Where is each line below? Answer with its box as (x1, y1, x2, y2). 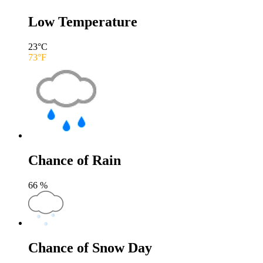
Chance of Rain (28, 152, 121, 168)
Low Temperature (28, 14, 137, 29)
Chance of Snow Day (28, 240, 152, 255)
